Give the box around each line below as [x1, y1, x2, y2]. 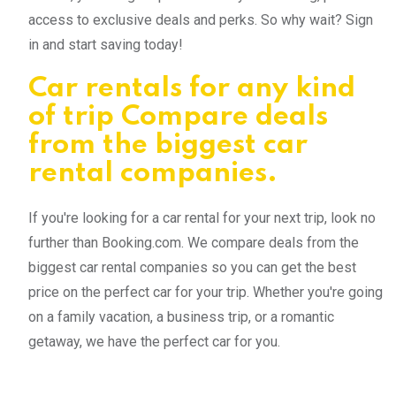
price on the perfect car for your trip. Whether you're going [28, 283, 383, 301]
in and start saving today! [28, 35, 183, 53]
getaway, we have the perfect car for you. [28, 332, 280, 350]
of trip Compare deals [28, 103, 328, 131]
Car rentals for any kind [28, 74, 355, 103]
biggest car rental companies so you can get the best [28, 258, 356, 276]
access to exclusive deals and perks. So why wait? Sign [28, 11, 373, 28]
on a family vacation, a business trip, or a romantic [28, 308, 334, 325]
